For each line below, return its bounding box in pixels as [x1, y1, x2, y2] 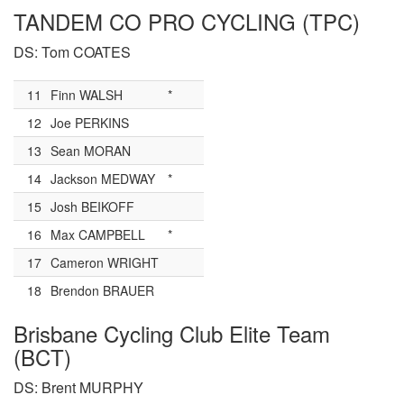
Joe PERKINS [50, 113, 129, 132]
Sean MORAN [50, 141, 131, 160]
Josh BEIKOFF [50, 197, 134, 216]
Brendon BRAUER [50, 280, 154, 299]
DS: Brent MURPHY [14, 376, 143, 398]
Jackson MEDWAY [50, 169, 155, 188]
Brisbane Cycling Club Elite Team [14, 317, 330, 349]
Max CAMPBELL [50, 225, 145, 243]
